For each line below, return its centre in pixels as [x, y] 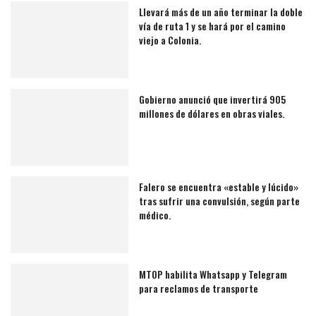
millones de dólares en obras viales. [212, 114]
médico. [155, 215]
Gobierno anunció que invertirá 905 [213, 99]
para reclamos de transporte [199, 288]
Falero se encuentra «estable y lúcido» [219, 187]
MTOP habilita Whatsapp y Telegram [213, 274]
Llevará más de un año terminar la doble [221, 12]
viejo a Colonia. [170, 40]
